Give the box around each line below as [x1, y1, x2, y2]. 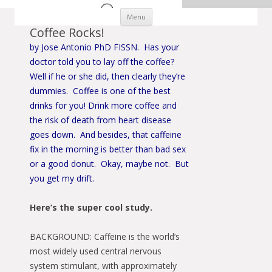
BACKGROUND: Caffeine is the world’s [30, 231, 180, 242]
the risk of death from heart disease [30, 114, 171, 126]
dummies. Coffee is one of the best [30, 85, 171, 97]
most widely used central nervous [30, 245, 161, 257]
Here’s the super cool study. [30, 202, 152, 213]
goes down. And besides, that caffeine [30, 129, 182, 140]
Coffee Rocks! [30, 24, 104, 41]
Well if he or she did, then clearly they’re [30, 70, 185, 82]
